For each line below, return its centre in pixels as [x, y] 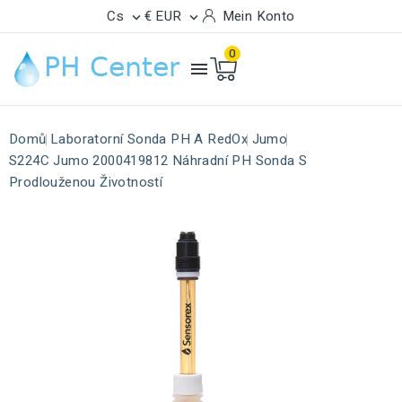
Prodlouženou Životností [86, 182]
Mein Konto [258, 16]
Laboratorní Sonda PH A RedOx [149, 139]
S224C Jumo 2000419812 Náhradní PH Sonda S [158, 161]
